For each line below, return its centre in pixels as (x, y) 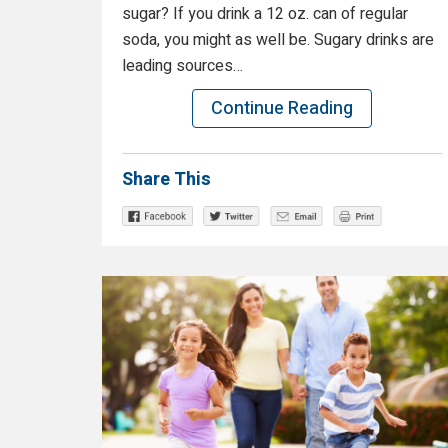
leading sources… (182, 66)
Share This (166, 180)
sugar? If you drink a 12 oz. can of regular (265, 14)
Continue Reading (282, 109)
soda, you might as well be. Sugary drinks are (278, 40)
